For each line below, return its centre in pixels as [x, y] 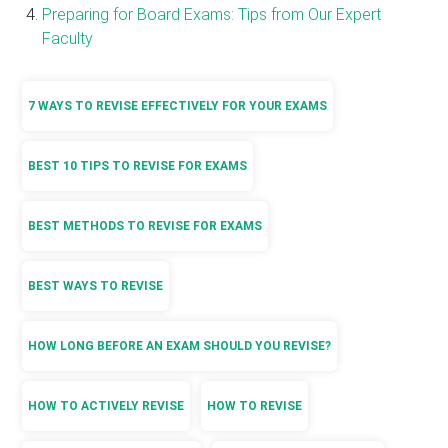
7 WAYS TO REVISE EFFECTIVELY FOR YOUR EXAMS [178, 105]
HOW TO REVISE [255, 405]
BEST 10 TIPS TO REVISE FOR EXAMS [138, 165]
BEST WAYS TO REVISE [96, 285]
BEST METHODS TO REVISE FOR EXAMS [145, 225]
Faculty [68, 38]
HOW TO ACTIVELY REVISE [106, 405]
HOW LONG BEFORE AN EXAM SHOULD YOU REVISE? [180, 345]
